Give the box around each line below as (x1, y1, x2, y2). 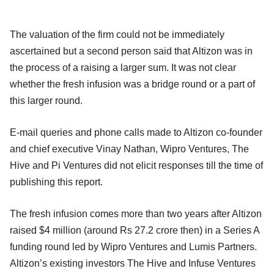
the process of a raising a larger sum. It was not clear (10, 62, 236, 73)
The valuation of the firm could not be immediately (10, 29, 224, 40)
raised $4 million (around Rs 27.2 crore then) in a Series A (10, 224, 259, 235)
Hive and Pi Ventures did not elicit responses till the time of (10, 160, 263, 171)
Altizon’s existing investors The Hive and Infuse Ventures (10, 257, 256, 268)
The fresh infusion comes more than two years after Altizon (10, 208, 262, 219)
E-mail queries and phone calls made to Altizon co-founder (10, 127, 262, 138)
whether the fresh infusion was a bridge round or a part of (10, 78, 255, 89)
